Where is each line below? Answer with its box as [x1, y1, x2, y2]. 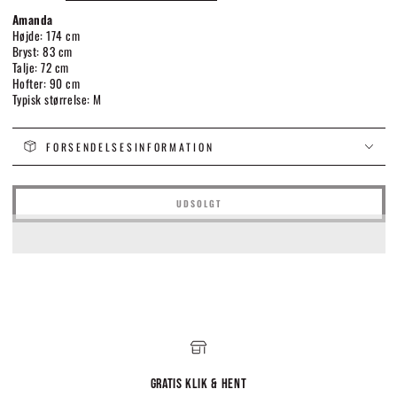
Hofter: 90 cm [12, 74, 81, 93]
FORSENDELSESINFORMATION [46, 138, 214, 154]
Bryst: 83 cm [12, 43, 73, 61]
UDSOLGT [175, 197, 222, 211]
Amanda [12, 11, 57, 29]
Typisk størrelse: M [12, 90, 102, 109]
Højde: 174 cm [12, 27, 81, 45]
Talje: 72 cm [12, 58, 69, 77]
